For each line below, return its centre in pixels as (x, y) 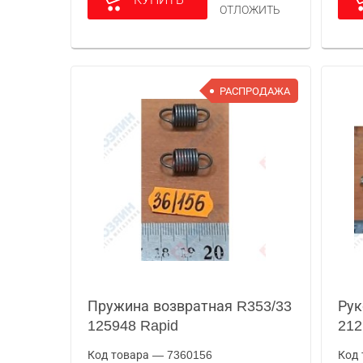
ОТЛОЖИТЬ (250, 10)
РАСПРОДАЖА (254, 91)
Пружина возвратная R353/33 (190, 306)
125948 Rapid (133, 326)
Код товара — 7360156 (150, 355)
